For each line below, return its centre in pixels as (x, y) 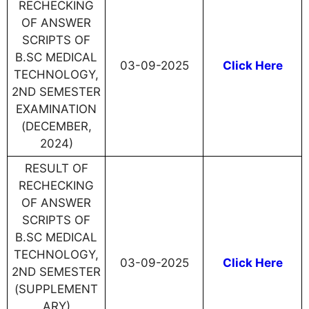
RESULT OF (56, 169)
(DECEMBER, (56, 127)
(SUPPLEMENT (56, 289)
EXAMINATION (56, 109)
